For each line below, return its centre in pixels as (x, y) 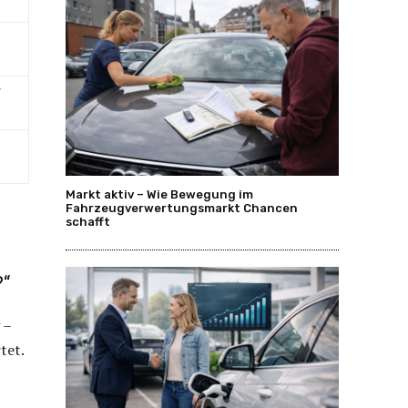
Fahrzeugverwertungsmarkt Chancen (182, 208)
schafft (88, 221)
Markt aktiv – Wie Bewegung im (159, 194)
